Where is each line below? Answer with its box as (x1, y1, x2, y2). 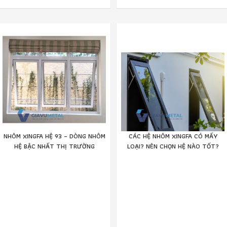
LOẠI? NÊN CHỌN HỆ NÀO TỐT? (127, 140, 219, 152)
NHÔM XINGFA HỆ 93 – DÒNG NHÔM (3, 130, 105, 141)
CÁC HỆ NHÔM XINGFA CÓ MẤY (128, 130, 217, 141)
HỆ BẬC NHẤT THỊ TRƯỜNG (14, 140, 95, 152)
